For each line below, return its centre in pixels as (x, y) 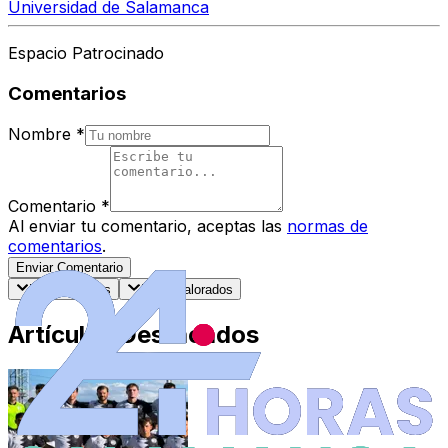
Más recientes (70, 290)
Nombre (39, 133)
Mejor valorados (186, 290)
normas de (327, 225)
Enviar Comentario (69, 267)
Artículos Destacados (133, 334)
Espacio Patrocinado (86, 53)
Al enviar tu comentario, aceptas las (145, 225)
